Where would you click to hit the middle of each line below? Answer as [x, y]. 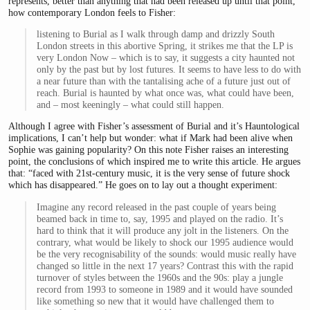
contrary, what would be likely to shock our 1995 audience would [165, 242]
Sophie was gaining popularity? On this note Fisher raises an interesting [148, 150]
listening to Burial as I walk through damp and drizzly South [155, 34]
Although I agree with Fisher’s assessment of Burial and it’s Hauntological [154, 126]
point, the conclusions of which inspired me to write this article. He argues [154, 162]
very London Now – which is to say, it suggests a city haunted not [165, 57]
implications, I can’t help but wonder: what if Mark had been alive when [151, 138]
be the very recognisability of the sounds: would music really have [166, 254]
